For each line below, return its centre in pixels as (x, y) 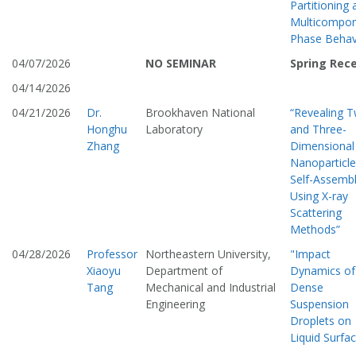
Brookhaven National (200, 113)
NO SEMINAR (181, 64)
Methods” (315, 230)
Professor (112, 254)
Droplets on (321, 321)
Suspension (319, 304)
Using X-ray (319, 196)
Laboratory (174, 130)
